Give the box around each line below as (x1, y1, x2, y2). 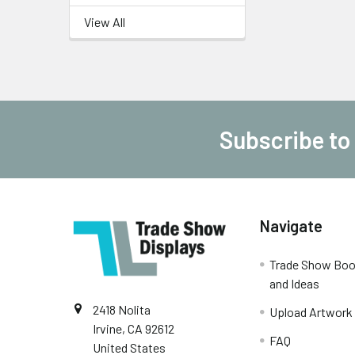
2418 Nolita (93, 302, 151, 318)
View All (84, 14, 125, 29)
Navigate (260, 216, 323, 235)
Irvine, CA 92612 (93, 321, 174, 337)
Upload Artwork (269, 304, 353, 319)
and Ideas (269, 276, 320, 291)
